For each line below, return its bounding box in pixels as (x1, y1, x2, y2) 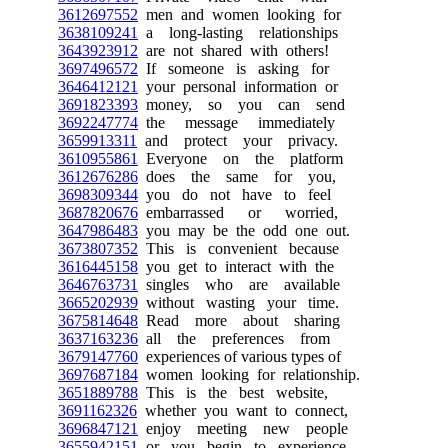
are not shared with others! (138, 42, 329, 59)
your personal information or (138, 78, 338, 95)
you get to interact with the (138, 258, 334, 275)
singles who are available (138, 276, 340, 293)
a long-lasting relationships (138, 24, 338, 41)
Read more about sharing (138, 312, 340, 329)
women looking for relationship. (138, 366, 360, 383)
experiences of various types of (138, 348, 341, 365)
